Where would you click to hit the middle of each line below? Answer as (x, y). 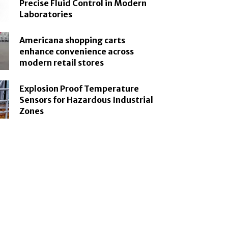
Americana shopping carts (73, 40)
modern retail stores (62, 62)
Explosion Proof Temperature (79, 88)
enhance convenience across (77, 51)
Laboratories (46, 14)
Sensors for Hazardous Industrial (87, 99)
